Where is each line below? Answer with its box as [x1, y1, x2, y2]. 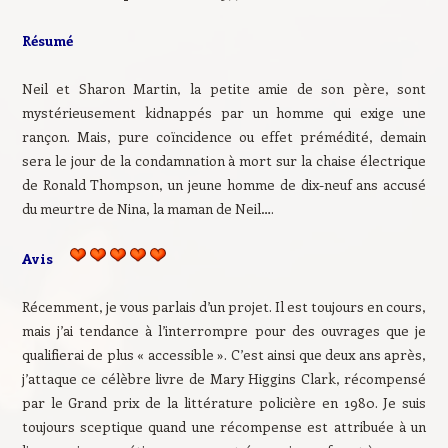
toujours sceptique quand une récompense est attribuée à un [21, 417, 427, 436]
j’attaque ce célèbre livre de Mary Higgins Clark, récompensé [21, 369, 427, 388]
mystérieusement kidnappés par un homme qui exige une [21, 103, 427, 122]
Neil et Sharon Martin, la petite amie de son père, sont [21, 79, 427, 98]
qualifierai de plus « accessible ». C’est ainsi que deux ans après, [21, 345, 427, 364]
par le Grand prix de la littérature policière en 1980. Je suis [21, 393, 427, 412]
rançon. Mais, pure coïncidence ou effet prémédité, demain [21, 127, 427, 146]
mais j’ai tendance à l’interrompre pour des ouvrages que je [21, 321, 427, 340]
